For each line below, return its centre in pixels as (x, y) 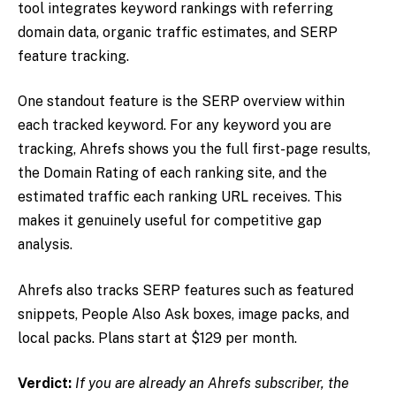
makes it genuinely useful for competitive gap (170, 221)
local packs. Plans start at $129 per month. (157, 338)
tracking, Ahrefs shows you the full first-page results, (194, 149)
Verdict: (46, 384)
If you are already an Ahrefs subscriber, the (212, 384)
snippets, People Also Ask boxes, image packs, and (183, 314)
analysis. (45, 245)
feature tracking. (73, 56)
